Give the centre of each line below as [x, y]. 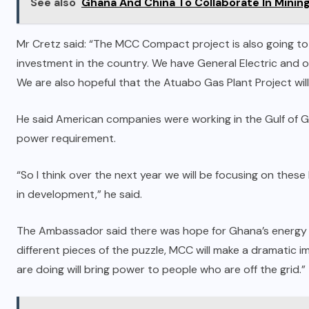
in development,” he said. [79, 194]
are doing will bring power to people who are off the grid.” [161, 269]
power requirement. [66, 138]
